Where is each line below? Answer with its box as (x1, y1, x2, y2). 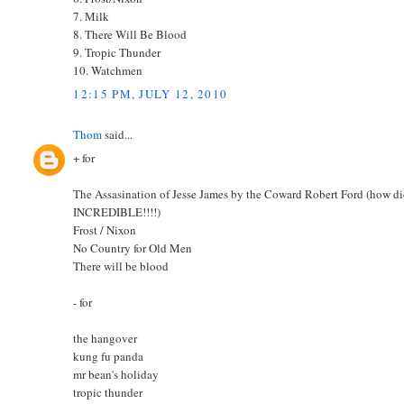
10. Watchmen (73, 62, 143, 79)
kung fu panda (73, 348, 144, 365)
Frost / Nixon (73, 222, 137, 239)
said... (102, 125, 133, 142)
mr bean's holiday (73, 366, 160, 383)
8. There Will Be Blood (73, 26, 188, 43)
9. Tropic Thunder (73, 44, 161, 61)
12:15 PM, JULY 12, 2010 (73, 85, 228, 102)
